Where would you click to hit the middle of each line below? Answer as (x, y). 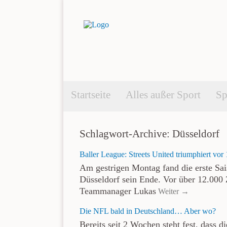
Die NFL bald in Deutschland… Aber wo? (148, 211)
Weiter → (173, 192)
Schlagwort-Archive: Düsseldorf (150, 134)
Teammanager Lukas (118, 191)
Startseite (90, 94)
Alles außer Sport (163, 94)
